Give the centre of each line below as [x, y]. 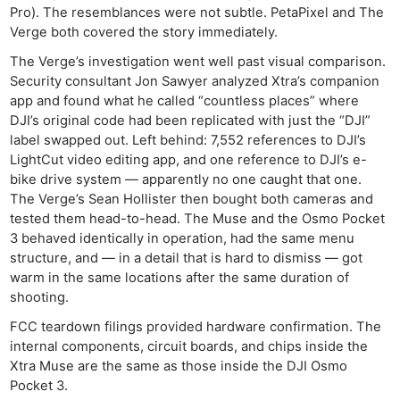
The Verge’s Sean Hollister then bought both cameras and [192, 199]
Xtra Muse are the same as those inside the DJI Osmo [179, 367]
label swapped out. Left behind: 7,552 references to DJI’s [188, 140]
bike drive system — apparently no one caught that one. [186, 179]
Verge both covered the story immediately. [144, 32]
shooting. [40, 297]
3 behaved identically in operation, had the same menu [183, 238]
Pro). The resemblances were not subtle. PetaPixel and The [197, 12]
